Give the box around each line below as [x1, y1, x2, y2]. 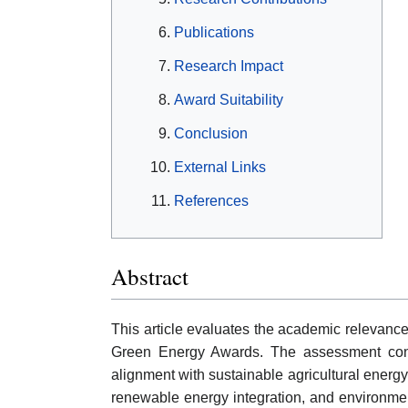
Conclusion [174, 126, 248, 142]
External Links [174, 159, 266, 176]
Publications [174, 25, 254, 41]
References [174, 193, 249, 209]
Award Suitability [174, 92, 283, 108]
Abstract [111, 260, 189, 291]
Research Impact [174, 58, 283, 75]
